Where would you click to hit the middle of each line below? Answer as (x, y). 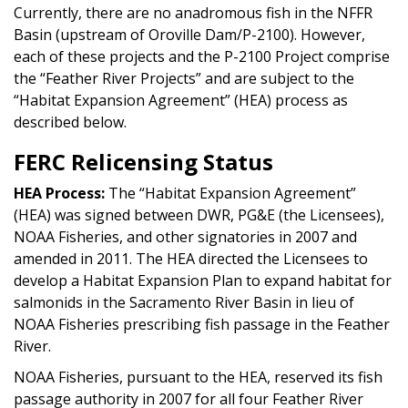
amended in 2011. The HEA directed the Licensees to (191, 258)
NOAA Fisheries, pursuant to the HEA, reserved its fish (198, 377)
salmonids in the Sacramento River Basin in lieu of (184, 302)
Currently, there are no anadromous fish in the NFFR (193, 12)
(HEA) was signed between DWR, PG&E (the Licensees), (199, 214)
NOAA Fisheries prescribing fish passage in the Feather (202, 324)
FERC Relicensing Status (143, 161)
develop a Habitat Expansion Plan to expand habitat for (203, 280)
